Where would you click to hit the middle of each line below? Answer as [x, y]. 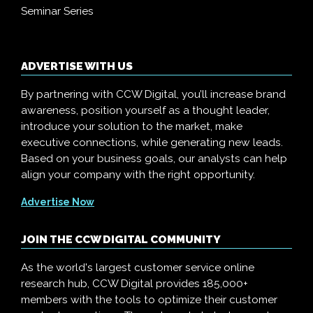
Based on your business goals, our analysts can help [154, 159]
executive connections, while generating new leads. [152, 143]
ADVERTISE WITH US [77, 66]
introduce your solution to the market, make [132, 126]
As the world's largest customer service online [138, 268]
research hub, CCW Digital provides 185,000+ [134, 284]
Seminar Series [57, 11]
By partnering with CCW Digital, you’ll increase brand [153, 94]
